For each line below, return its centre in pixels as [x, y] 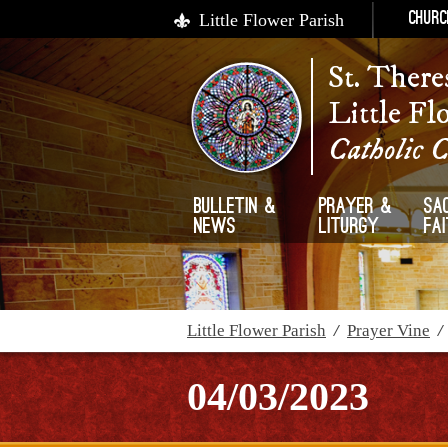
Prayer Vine [388, 330]
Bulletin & [235, 208]
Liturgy [349, 228]
